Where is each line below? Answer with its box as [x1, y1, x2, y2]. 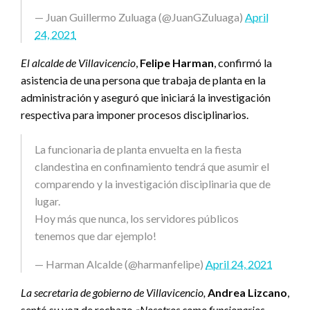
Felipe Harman [140, 55, 214, 69]
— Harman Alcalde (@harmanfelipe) [35, 257, 206, 271]
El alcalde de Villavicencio [21, 55, 136, 69]
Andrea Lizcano [208, 285, 287, 299]
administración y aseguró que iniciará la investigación [21, 90, 271, 104]
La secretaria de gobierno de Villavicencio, [21, 285, 206, 299]
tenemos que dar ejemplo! [35, 228, 156, 242]
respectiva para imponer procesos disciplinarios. [21, 107, 248, 121]
